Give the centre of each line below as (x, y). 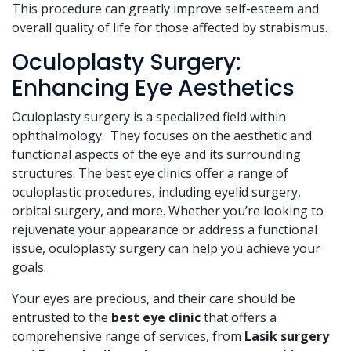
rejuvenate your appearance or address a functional (165, 230)
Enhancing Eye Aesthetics (153, 89)
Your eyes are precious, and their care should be (154, 299)
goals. (29, 268)
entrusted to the (62, 318)
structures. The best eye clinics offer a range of (150, 174)
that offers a (239, 318)
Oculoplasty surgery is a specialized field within (149, 117)
